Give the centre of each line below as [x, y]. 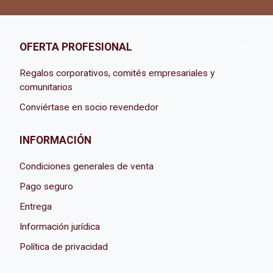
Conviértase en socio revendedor [89, 108]
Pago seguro [47, 187]
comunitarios [46, 87]
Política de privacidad [64, 247]
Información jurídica [60, 227]
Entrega [36, 207]
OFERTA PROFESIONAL [76, 47]
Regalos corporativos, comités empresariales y [117, 73]
